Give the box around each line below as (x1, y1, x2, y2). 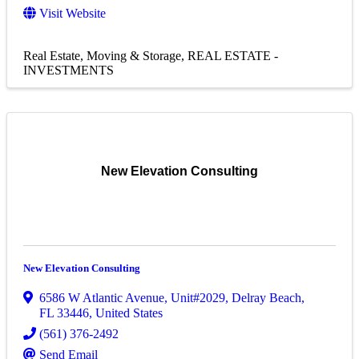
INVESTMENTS (23, 63, 114, 78)
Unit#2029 (171, 291, 225, 305)
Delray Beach (232, 291, 301, 305)
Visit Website (39, 6, 106, 21)
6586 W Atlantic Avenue (39, 291, 164, 305)
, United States (89, 306, 163, 321)
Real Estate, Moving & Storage (23, 49, 181, 63)
